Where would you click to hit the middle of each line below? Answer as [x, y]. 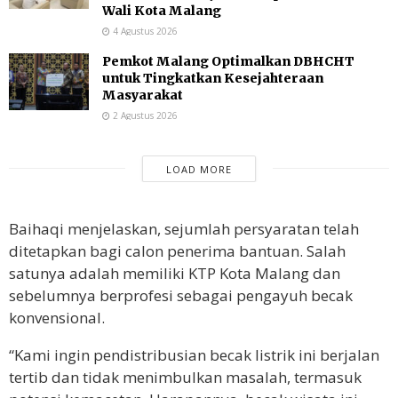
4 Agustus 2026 [144, 31]
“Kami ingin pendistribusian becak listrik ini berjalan [194, 354]
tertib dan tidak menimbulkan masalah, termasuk [185, 377]
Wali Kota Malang [162, 10]
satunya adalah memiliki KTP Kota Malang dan [175, 273]
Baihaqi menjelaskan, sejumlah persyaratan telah [184, 228]
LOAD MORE [199, 169]
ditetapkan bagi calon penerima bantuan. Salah [177, 251]
